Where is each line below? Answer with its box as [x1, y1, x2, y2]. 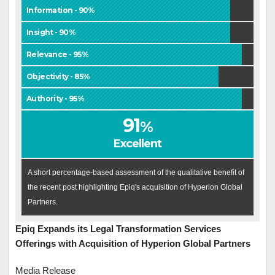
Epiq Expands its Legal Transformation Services [15, 223, 221, 234]
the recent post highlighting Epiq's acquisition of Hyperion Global [28, 182, 242, 192]
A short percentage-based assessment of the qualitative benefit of [28, 168, 244, 177]
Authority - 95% [26, 93, 84, 103]
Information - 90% [26, 5, 95, 15]
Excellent [113, 136, 162, 150]
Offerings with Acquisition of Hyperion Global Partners [15, 238, 250, 249]
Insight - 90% [26, 27, 76, 37]
